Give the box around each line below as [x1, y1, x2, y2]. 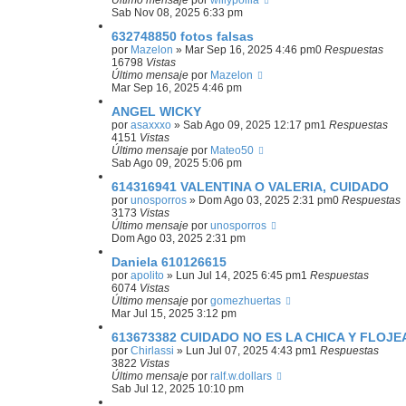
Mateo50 [210, 144, 254, 157]
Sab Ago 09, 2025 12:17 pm [183, 119, 320, 131]
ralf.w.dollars [210, 370, 272, 382]
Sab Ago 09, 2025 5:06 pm [111, 157, 242, 169]
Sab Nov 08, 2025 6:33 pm [111, 6, 243, 19]
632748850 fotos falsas [111, 29, 254, 43]
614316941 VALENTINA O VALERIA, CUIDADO [111, 179, 389, 194]
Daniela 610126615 [111, 255, 227, 269]
